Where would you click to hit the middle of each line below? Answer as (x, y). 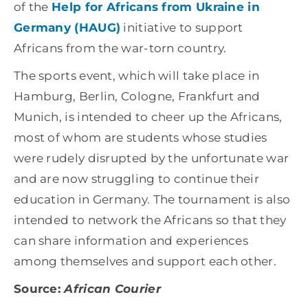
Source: (39, 289)
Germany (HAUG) (67, 28)
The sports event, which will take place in (136, 76)
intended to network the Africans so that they (150, 220)
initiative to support (182, 28)
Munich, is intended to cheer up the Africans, (148, 117)
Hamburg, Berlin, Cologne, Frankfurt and (137, 97)
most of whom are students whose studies (140, 138)
